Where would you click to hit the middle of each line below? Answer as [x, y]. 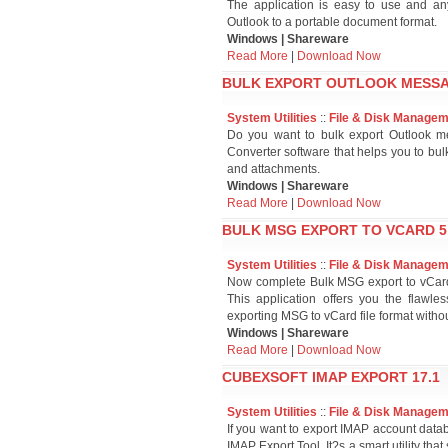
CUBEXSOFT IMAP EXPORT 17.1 [331, 377]
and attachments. [273, 169]
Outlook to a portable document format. [332, 22]
